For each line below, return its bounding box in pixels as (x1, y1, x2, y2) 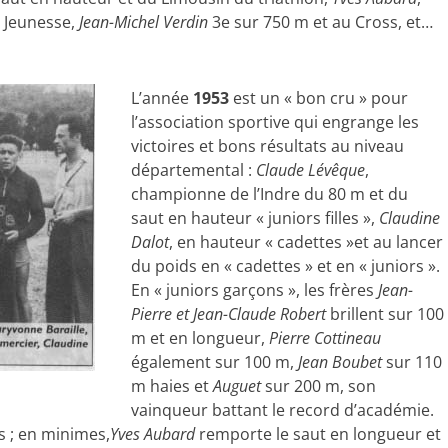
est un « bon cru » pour (228, 87, 408, 109)
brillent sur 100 (325, 303, 444, 325)
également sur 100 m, (130, 351, 298, 373)
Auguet (212, 375, 261, 397)
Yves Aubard (110, 423, 195, 445)
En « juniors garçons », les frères (130, 279, 378, 301)
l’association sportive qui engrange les (130, 111, 419, 133)
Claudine (378, 207, 440, 229)
